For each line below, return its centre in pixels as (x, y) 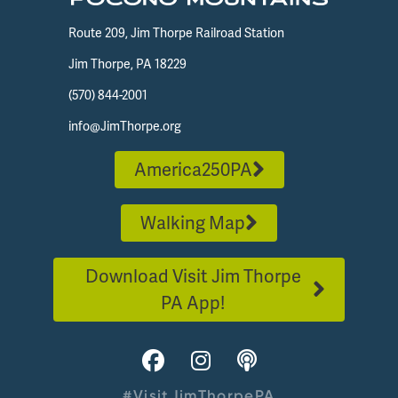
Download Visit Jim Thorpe (193, 277)
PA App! (193, 303)
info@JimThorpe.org (124, 127)
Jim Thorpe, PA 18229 (127, 64)
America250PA (193, 170)
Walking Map (193, 223)
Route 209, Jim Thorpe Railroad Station (176, 33)
